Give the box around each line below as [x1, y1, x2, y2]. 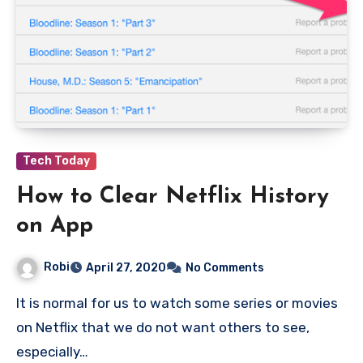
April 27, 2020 [86, 260, 166, 275]
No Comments [186, 260, 264, 275]
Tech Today [23, 154, 90, 169]
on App [16, 215, 93, 238]
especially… [16, 343, 88, 360]
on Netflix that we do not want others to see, [16, 318, 310, 335]
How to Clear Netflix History [16, 186, 329, 209]
